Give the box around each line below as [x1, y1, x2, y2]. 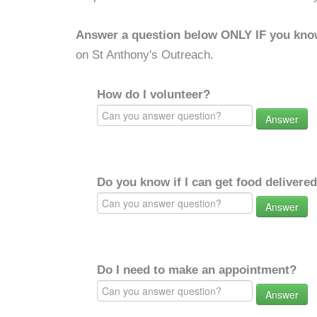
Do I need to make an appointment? [97, 263, 296, 277]
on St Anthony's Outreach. [76, 48, 214, 62]
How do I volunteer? [97, 88, 210, 101]
